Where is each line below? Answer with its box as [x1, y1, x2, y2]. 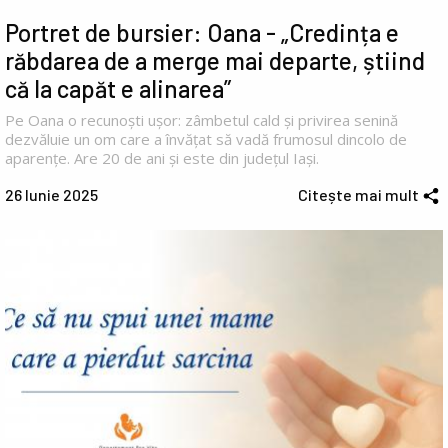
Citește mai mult [298, 184, 419, 204]
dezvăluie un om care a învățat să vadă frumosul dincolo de [5, 128, 407, 149]
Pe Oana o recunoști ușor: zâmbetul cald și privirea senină [5, 109, 398, 130]
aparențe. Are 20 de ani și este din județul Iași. [5, 147, 319, 168]
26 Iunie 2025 [5, 184, 98, 204]
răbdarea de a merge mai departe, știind [5, 45, 425, 75]
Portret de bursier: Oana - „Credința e [5, 17, 399, 47]
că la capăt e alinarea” [5, 73, 231, 103]
